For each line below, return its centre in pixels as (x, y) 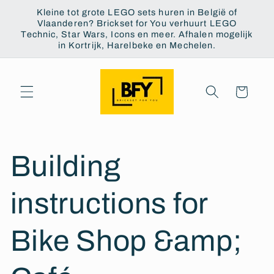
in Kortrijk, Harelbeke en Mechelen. (137, 45)
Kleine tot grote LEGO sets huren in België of (137, 12)
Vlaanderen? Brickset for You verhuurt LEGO (137, 23)
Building (65, 166)
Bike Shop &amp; (126, 241)
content (39, 21)
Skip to (37, 9)
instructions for (109, 203)
